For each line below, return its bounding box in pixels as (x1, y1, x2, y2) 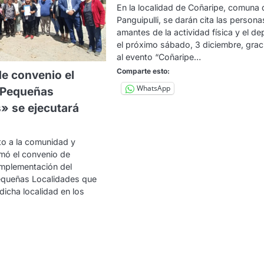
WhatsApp (137, 83, 171, 94)
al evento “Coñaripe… (117, 51, 202, 62)
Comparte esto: (117, 66, 170, 75)
